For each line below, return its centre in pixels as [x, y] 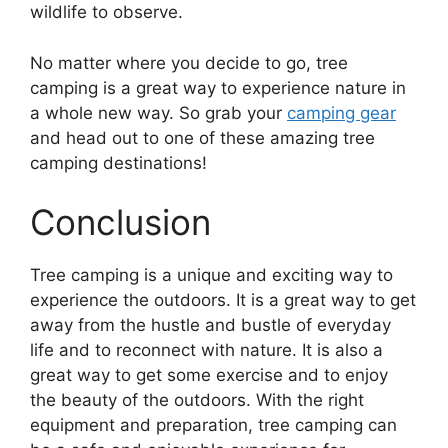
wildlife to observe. [106, 12]
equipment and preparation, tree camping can [213, 425]
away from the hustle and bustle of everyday [210, 325]
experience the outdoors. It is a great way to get [223, 300]
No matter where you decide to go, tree [189, 62]
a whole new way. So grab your [158, 112]
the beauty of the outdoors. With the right [197, 400]
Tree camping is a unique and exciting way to [211, 275]
